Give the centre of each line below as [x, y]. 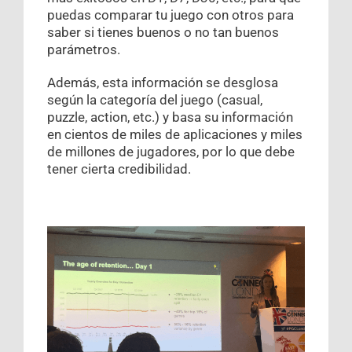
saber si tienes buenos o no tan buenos [163, 33]
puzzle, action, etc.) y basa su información [170, 117]
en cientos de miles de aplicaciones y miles [175, 135]
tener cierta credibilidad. [119, 169]
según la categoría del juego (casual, [155, 100]
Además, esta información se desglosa [163, 83]
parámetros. [84, 50]
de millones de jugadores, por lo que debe [171, 152]
